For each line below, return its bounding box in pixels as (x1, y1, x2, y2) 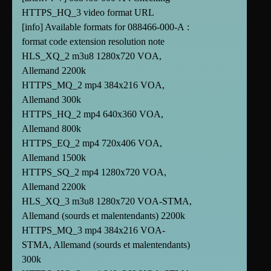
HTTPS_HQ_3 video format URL (22, 7, 154, 18)
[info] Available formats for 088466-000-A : (22, 22, 189, 33)
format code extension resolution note (22, 36, 165, 47)
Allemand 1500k (22, 152, 86, 163)
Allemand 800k (22, 123, 81, 134)
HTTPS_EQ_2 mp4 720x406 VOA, (22, 138, 162, 149)
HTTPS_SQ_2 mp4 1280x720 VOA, (22, 167, 166, 178)
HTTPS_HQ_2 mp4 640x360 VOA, (22, 109, 163, 120)
